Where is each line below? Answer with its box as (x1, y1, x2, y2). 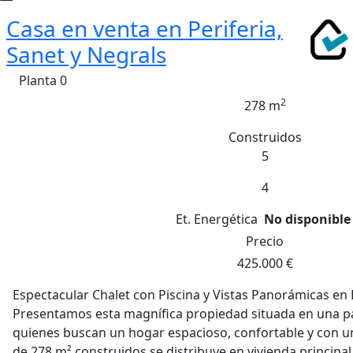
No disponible (264, 210, 351, 228)
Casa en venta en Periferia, (6, 13, 283, 43)
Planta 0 (19, 72, 67, 89)
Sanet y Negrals (6, 39, 166, 69)
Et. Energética (176, 210, 258, 228)
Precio (246, 232, 284, 250)
